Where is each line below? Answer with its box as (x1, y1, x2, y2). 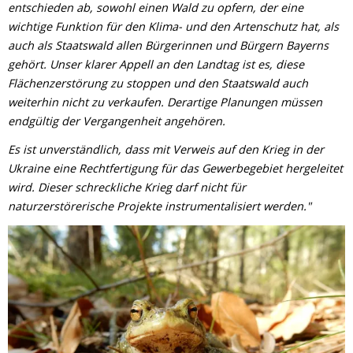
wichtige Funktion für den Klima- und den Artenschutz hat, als (8, 19, 339, 35)
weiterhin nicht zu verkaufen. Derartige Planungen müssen (8, 95, 322, 110)
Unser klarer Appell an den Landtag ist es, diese (50, 57, 304, 72)
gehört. (8, 57, 50, 72)
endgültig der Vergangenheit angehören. (8, 113, 225, 129)
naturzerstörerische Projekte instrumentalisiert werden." (8, 199, 311, 214)
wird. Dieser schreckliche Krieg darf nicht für (8, 180, 246, 195)
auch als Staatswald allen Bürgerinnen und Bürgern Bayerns (8, 38, 329, 54)
